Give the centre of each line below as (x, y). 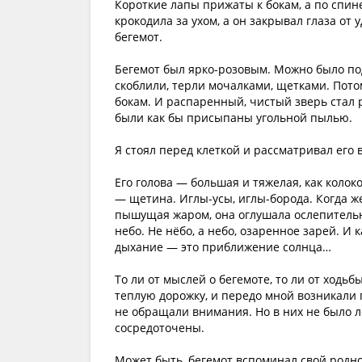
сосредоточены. (160, 328)
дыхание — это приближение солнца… (223, 247)
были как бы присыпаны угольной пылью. (234, 118)
